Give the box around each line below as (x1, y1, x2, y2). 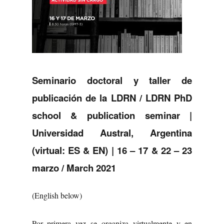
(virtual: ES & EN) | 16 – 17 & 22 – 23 (31, 143, 192, 157)
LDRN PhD (145, 90, 192, 104)
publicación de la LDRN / (31, 90, 146, 104)
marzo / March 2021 (31, 160, 116, 174)
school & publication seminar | (31, 108, 192, 122)
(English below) (31, 189, 82, 200)
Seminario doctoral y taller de (31, 73, 192, 87)
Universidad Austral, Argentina (31, 125, 192, 139)
